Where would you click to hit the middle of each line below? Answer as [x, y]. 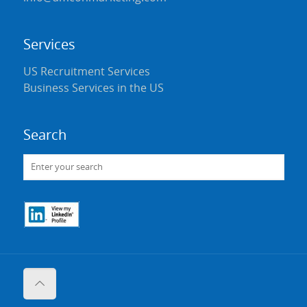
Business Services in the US [93, 88]
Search [45, 135]
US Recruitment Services [86, 72]
